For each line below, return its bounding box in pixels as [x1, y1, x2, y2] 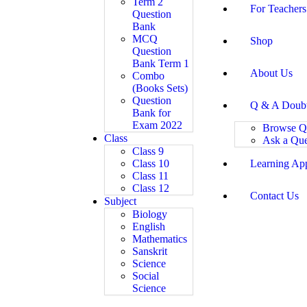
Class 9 [132, 145, 164, 157]
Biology [132, 208, 167, 220]
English [132, 220, 165, 232]
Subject [104, 195, 136, 207]
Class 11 [132, 169, 169, 182]
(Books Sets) [132, 82, 188, 94]
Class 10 [132, 157, 169, 169]
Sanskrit [132, 245, 167, 257]
